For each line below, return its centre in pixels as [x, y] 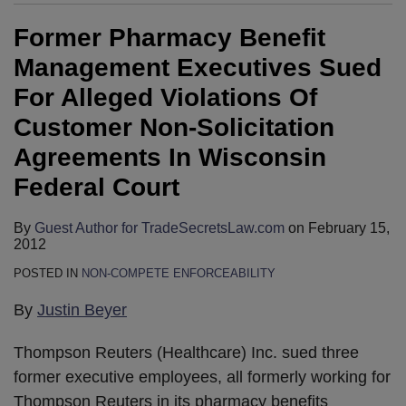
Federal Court [97, 187]
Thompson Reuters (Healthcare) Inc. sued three [186, 352]
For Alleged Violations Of [165, 97]
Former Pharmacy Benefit [169, 37]
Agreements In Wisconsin [170, 157]
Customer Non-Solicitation [174, 127]
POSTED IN [48, 273]
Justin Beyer [82, 309]
